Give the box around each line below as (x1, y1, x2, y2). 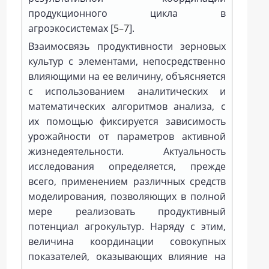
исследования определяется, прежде (28, 160, 226, 173)
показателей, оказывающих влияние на (28, 250, 226, 263)
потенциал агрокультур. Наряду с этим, (28, 220, 226, 233)
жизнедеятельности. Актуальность (28, 145, 226, 158)
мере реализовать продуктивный (28, 205, 226, 218)
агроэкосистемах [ (28, 22, 114, 35)
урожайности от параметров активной (28, 130, 226, 143)
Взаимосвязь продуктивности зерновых (28, 40, 226, 53)
